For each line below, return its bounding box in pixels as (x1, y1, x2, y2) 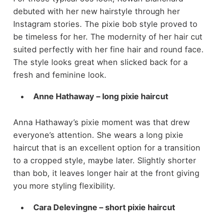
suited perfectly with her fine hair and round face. (13, 44, 204, 54)
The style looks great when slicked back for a (13, 57, 188, 67)
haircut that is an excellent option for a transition (13, 142, 200, 153)
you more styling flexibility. (13, 180, 115, 191)
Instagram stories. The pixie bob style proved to (13, 19, 197, 29)
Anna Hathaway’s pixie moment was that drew (13, 117, 190, 127)
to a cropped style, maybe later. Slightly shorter (13, 155, 196, 165)
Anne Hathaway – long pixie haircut (33, 91, 168, 102)
